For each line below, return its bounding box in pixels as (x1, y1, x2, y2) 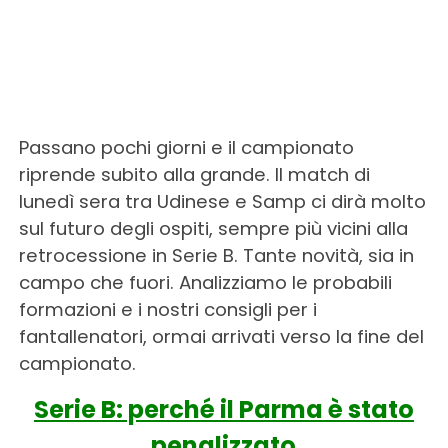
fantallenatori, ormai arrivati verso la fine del (18, 323, 424, 349)
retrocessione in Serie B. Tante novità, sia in (18, 242, 414, 268)
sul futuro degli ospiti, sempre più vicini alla (18, 215, 408, 241)
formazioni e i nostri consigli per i (18, 296, 317, 322)
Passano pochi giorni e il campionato (18, 134, 354, 160)
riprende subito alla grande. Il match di (18, 161, 370, 187)
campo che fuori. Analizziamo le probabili (18, 269, 392, 295)
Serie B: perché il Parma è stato (33, 392, 414, 426)
